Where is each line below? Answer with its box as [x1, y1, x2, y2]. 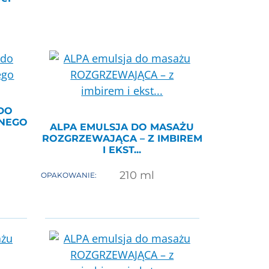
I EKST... [103, 144, 142, 156]
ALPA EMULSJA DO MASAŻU [50, 121, 195, 133]
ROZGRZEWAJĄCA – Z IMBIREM [41, 133, 202, 144]
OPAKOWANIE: [40, 171, 97, 180]
